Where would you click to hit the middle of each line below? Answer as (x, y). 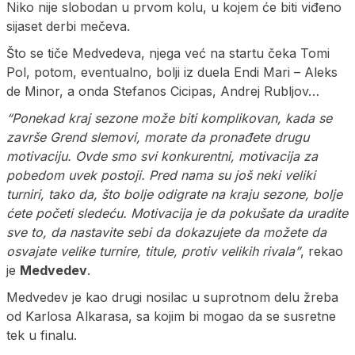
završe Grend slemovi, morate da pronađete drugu (158, 137)
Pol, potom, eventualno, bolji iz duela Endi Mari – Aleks (172, 72)
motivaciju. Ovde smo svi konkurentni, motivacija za (162, 156)
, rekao (322, 251)
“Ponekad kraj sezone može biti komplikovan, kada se (169, 118)
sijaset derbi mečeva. (68, 26)
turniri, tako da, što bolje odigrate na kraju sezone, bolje (174, 194)
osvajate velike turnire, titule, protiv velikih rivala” (153, 251)
